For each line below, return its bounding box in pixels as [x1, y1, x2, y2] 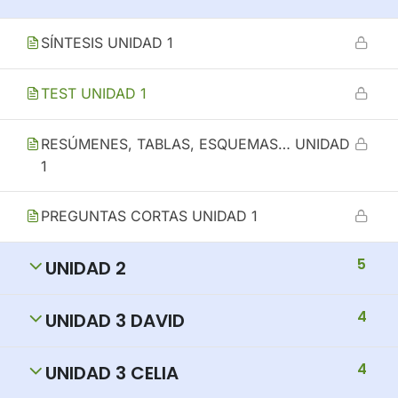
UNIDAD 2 [45, 256, 126, 281]
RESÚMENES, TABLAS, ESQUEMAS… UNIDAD [41, 135, 350, 153]
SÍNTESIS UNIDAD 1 [41, 34, 173, 52]
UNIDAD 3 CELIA [45, 361, 179, 386]
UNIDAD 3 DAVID [45, 308, 185, 333]
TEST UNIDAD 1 [41, 84, 147, 102]
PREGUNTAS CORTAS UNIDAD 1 [41, 207, 258, 225]
